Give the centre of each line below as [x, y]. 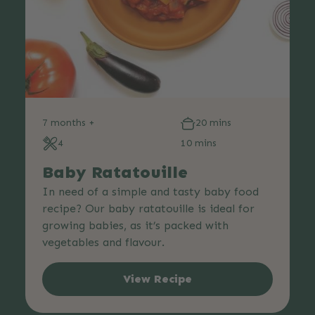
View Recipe [157, 278]
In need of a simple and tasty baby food [150, 191]
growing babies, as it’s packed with [135, 225]
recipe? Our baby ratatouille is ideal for [148, 208]
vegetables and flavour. [103, 242]
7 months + [69, 122]
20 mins [213, 122]
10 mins [198, 143]
